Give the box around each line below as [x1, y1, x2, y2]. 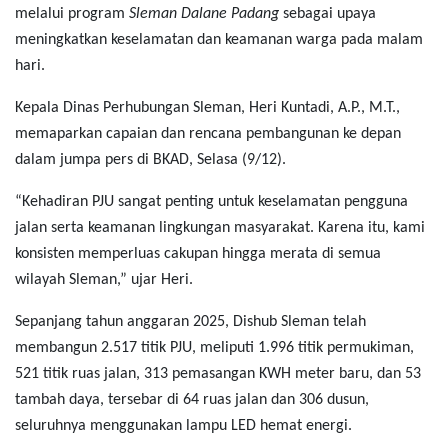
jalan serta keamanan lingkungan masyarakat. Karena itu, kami [15, 220, 425, 237]
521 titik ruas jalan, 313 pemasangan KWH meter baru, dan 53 [15, 366, 421, 383]
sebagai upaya [279, 6, 376, 23]
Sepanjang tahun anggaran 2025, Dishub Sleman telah [15, 314, 366, 331]
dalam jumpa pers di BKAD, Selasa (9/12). [15, 152, 286, 169]
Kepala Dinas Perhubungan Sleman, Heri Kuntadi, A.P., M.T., [15, 100, 400, 117]
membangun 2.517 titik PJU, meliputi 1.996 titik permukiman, [15, 340, 414, 357]
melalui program [15, 6, 129, 23]
